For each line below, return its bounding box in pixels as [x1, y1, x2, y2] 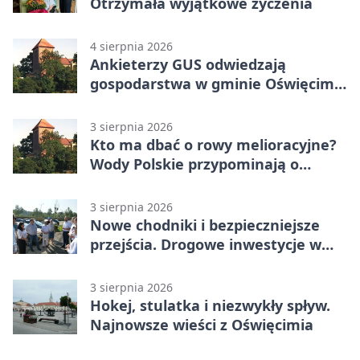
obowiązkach [90, 174, 183, 194]
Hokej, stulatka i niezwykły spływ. [90, 296, 330, 316]
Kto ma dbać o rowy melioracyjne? [90, 135, 337, 155]
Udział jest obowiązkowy [90, 93, 265, 113]
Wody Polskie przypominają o [90, 154, 299, 174]
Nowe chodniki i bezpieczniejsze [90, 215, 320, 235]
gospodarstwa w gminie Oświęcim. [90, 74, 338, 94]
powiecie [90, 254, 153, 274]
